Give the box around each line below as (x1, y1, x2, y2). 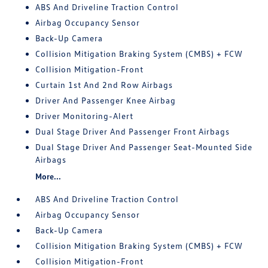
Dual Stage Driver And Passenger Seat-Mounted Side (35, 142, 253, 153)
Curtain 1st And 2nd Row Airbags (35, 80, 173, 90)
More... (35, 171, 62, 182)
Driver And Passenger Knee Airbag (35, 95, 176, 106)
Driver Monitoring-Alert (35, 111, 134, 121)
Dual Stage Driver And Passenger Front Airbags (35, 126, 230, 137)
